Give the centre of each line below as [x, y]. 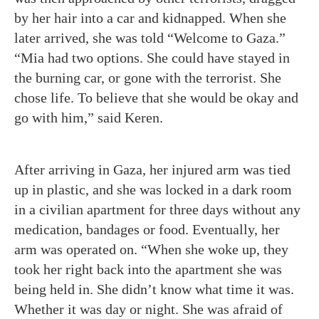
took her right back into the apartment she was [148, 269]
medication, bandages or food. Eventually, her [147, 229]
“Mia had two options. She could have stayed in [152, 58]
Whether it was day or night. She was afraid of [148, 309]
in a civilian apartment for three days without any [157, 209]
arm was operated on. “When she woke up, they [151, 249]
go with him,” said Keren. [90, 117]
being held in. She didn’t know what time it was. [154, 289]
